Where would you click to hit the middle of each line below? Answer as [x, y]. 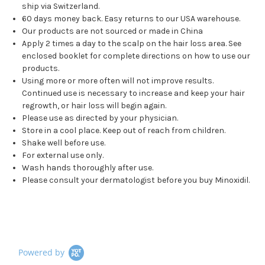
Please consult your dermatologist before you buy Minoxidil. [136, 180]
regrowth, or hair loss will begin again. [94, 106]
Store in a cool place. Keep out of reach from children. [124, 131]
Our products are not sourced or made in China [113, 31]
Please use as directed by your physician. [100, 118]
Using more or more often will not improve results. [118, 81]
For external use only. [63, 156]
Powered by [41, 253]
